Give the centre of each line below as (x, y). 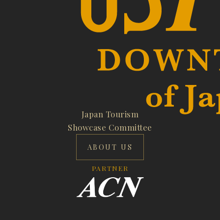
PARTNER (110, 168)
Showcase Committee (110, 127)
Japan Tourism (110, 114)
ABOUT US (110, 147)
